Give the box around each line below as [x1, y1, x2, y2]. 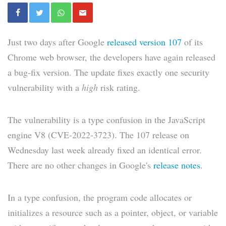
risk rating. [98, 81, 140, 94]
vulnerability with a [8, 81, 82, 94]
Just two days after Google [8, 36, 107, 48]
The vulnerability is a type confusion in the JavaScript [8, 114, 205, 126]
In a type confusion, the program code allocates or [8, 191, 192, 204]
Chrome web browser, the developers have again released [8, 51, 215, 64]
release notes [153, 159, 200, 172]
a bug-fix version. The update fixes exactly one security [8, 66, 209, 79]
